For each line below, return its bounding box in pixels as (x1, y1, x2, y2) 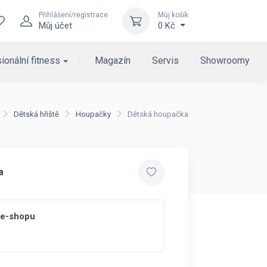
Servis (152, 55, 179, 66)
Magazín (95, 55, 131, 66)
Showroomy (200, 55, 250, 66)
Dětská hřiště (14, 110, 59, 119)
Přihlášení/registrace (39, 11, 108, 19)
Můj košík (158, 11, 188, 19)
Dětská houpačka (128, 110, 188, 119)
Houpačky (76, 110, 111, 119)
